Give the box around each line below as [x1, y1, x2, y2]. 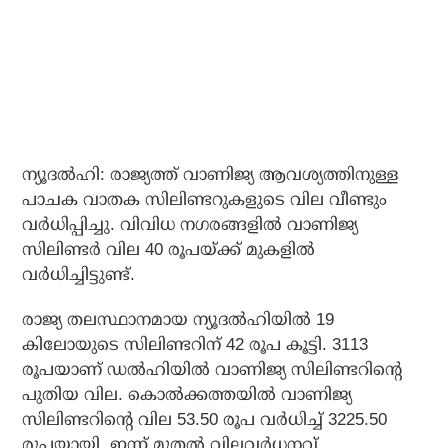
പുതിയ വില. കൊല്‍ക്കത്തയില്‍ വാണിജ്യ [22, 385, 353, 405]
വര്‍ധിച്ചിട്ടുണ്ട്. [22, 265, 136, 285]
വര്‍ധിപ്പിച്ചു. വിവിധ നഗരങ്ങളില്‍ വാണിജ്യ [22, 215, 359, 235]
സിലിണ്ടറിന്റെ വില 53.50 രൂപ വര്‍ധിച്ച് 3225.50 [22, 410, 388, 430]
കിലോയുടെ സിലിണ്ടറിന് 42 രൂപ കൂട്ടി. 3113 [22, 335, 369, 355]
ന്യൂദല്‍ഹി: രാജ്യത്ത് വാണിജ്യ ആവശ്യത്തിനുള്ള [22, 165, 399, 185]
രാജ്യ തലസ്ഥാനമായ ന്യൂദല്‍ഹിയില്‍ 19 [22, 310, 335, 330]
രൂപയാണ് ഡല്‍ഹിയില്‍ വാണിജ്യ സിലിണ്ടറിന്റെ [22, 360, 403, 380]
